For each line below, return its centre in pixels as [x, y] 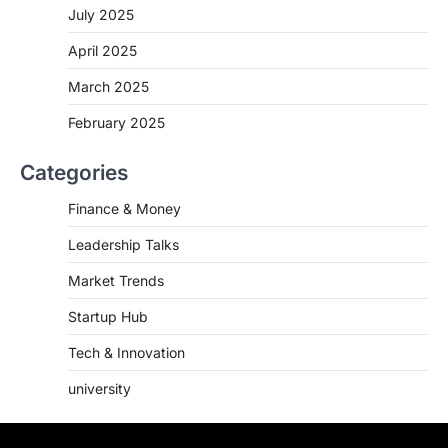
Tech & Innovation [126, 352]
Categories [74, 172]
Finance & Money [124, 208]
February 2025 [116, 122]
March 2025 [108, 86]
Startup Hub [108, 316]
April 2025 [102, 50]
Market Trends [116, 280]
